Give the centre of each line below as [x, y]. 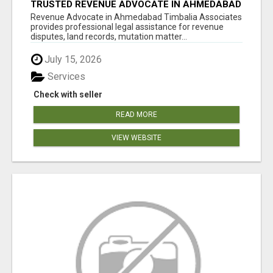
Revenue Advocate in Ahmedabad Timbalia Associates [136, 17]
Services [65, 77]
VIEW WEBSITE [136, 138]
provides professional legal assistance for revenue [127, 27]
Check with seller [68, 95]
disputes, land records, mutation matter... [109, 37]
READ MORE [136, 115]
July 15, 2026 [72, 60]
